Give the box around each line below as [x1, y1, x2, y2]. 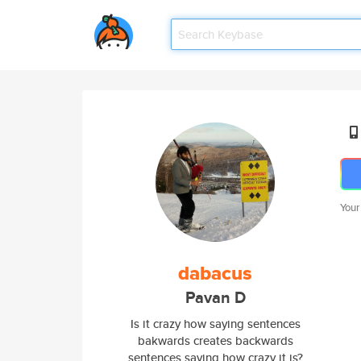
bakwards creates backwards [137, 332, 293, 349]
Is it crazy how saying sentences [130, 315, 301, 332]
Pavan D [185, 286, 246, 309]
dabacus [178, 259, 252, 288]
